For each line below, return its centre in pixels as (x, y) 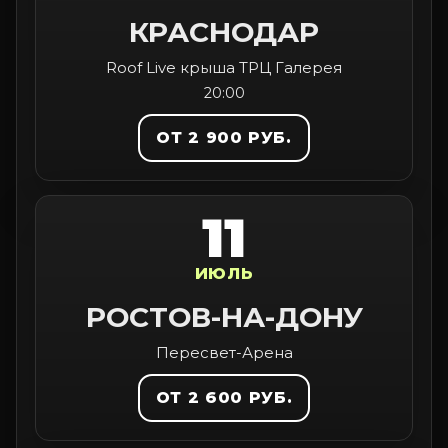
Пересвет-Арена (224, 352)
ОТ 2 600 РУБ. (224, 397)
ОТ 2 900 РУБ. (224, 137)
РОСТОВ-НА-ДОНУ (224, 317)
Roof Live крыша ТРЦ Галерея (224, 67)
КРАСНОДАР (224, 32)
